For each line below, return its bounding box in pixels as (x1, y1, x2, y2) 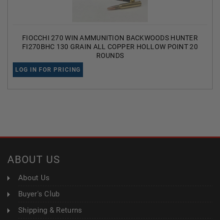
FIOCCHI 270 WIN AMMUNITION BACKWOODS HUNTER (22, 33, 198, 42)
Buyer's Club (18, 189, 60, 198)
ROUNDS (96, 51, 124, 59)
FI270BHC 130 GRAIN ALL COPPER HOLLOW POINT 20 (22, 42, 198, 51)
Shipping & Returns (18, 205, 82, 215)
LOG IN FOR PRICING (15, 66, 81, 73)
